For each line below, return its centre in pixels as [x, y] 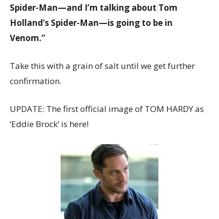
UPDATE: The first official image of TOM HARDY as [107, 109]
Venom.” [28, 38]
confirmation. [36, 81]
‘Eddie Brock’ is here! [49, 124]
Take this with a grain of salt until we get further [102, 66]
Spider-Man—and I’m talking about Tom [94, 8]
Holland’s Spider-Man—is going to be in [91, 23]
